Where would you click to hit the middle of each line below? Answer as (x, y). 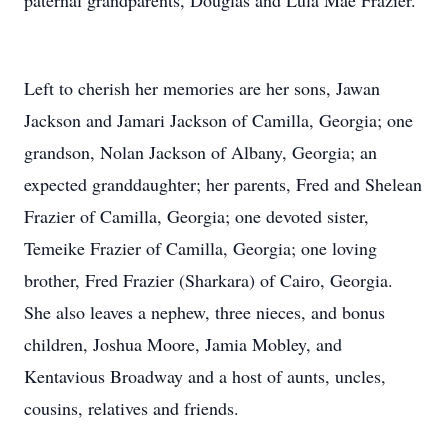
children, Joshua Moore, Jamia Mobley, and (183, 344)
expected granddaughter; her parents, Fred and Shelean (223, 184)
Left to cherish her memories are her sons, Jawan (202, 88)
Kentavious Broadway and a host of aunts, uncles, (205, 376)
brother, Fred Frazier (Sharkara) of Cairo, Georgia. (208, 280)
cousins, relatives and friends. (131, 408)
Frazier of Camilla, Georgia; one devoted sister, (196, 216)
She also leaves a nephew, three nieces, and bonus (204, 312)
